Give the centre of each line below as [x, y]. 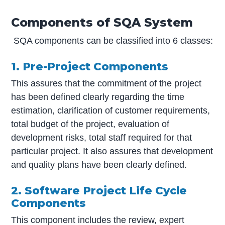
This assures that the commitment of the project [106, 83]
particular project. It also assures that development [112, 151]
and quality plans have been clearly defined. [99, 164]
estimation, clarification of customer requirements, [111, 110]
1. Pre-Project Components [90, 66]
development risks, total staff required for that [102, 137]
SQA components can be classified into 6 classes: [114, 40]
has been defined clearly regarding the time [98, 97]
